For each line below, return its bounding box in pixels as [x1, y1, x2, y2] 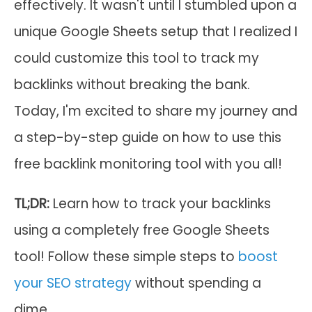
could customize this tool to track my [14, 49, 259, 68]
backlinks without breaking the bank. [14, 75, 250, 94]
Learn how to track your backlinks [53, 194, 271, 213]
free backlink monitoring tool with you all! [14, 155, 282, 173]
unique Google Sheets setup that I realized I [14, 22, 297, 41]
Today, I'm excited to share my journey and [14, 102, 297, 120]
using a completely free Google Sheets [14, 221, 270, 240]
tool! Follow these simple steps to [14, 247, 238, 266]
